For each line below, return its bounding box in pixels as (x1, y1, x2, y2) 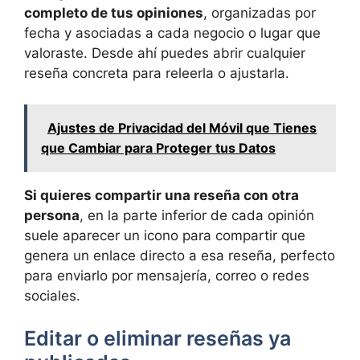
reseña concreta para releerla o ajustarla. (24, 65, 289, 82)
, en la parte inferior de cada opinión (80, 207, 314, 223)
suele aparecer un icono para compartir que (24, 227, 305, 243)
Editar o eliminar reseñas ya (24, 326, 291, 351)
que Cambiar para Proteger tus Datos (41, 139, 276, 156)
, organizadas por (203, 5, 316, 22)
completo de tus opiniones (24, 5, 203, 22)
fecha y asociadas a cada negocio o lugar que (24, 25, 321, 42)
